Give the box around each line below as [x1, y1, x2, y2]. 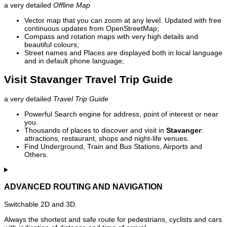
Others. [24, 150, 48, 159]
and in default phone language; [24, 57, 124, 65]
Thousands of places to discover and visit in [24, 126, 166, 134]
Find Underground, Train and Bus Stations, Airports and [24, 142, 202, 150]
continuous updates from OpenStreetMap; [24, 24, 159, 33]
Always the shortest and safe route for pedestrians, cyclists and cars [4, 215, 222, 223]
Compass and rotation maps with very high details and [24, 32, 198, 41]
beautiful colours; [24, 41, 79, 49]
